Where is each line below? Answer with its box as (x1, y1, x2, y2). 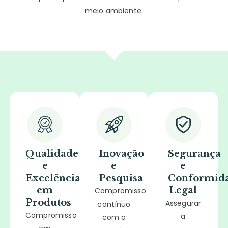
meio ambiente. (84, 5, 144, 16)
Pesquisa (98, 172, 143, 184)
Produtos (25, 196, 71, 208)
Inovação (98, 148, 144, 159)
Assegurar (165, 197, 202, 208)
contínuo (97, 198, 131, 209)
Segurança (167, 148, 221, 159)
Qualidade (25, 148, 78, 159)
